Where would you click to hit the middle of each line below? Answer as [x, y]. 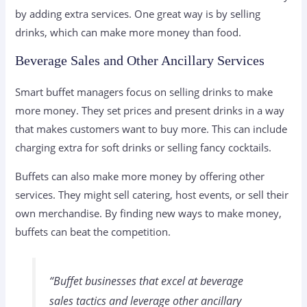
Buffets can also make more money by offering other [140, 176]
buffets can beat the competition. [93, 231]
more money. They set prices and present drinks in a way [150, 111]
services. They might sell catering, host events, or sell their [152, 194]
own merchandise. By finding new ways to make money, [149, 213]
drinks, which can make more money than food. [128, 32]
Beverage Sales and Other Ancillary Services [140, 61]
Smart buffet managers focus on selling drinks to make [144, 92]
